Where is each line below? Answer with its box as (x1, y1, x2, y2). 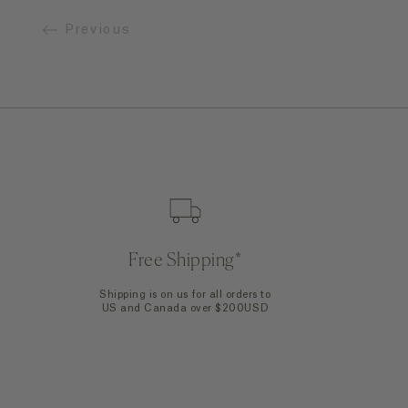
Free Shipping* (128, 251, 242, 271)
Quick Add (189, 174, 250, 187)
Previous (65, 23, 131, 36)
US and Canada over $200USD (101, 303, 270, 314)
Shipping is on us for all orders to (99, 290, 271, 301)
